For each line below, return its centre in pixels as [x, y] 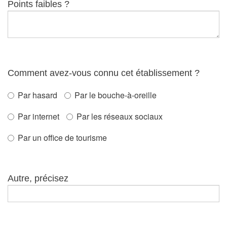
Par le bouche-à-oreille [116, 95]
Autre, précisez [38, 178]
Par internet [39, 116]
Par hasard [37, 95]
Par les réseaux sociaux [120, 116]
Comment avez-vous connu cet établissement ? [104, 73]
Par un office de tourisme [62, 138]
